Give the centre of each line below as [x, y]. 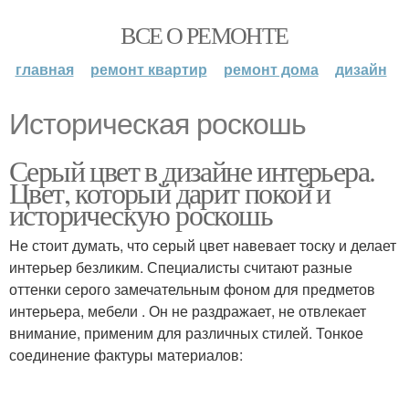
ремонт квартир [148, 69]
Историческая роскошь [157, 124]
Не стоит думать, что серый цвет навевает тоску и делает [203, 245]
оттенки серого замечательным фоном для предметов [192, 289]
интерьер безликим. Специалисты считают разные [181, 267]
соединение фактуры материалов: [126, 355]
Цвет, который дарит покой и [170, 192]
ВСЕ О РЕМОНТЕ [204, 35]
